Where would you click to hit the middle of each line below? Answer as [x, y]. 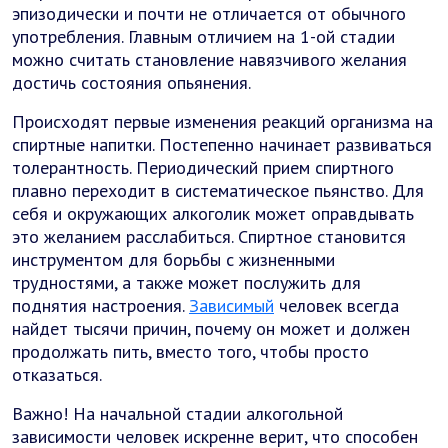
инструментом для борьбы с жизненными [173, 259]
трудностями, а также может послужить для [186, 282]
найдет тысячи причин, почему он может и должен [211, 328]
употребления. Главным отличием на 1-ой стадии [203, 36]
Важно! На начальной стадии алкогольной [177, 413]
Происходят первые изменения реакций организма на [222, 121]
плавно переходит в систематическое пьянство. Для [218, 190]
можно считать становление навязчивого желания [209, 59]
